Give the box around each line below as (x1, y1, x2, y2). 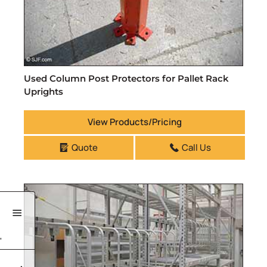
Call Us (181, 141, 211, 154)
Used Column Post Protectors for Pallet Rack (24, 72, 229, 84)
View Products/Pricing (87, 115, 182, 128)
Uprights (24, 85, 63, 97)
